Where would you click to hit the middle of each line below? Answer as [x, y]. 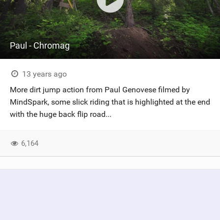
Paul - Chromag [40, 45]
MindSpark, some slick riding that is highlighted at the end [110, 102]
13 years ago [43, 74]
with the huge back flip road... [61, 114]
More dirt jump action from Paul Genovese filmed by [100, 90]
